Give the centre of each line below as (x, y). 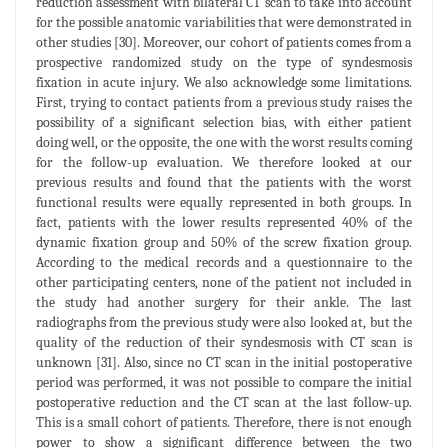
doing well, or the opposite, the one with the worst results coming (224, 142)
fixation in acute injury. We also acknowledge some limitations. (224, 82)
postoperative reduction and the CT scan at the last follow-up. (224, 402)
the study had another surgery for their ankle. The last (224, 302)
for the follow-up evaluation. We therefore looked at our (224, 162)
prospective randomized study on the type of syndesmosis (224, 62)
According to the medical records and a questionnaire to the (224, 262)
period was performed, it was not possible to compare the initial (224, 382)
